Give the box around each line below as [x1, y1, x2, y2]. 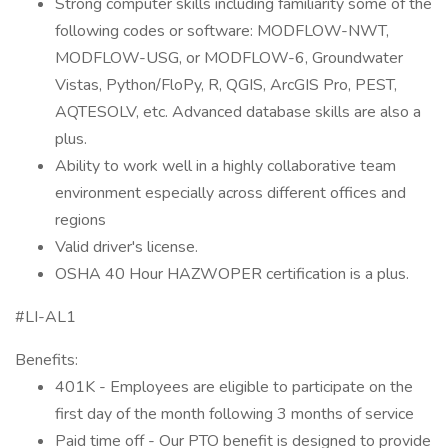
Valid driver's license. [55, 236, 198, 258]
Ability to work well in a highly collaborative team [55, 155, 396, 177]
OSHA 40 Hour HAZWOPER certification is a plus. [55, 263, 409, 285]
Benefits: [15, 349, 78, 371]
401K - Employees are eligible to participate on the [55, 376, 413, 398]
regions [55, 209, 106, 231]
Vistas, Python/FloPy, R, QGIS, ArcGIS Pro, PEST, [55, 74, 397, 96]
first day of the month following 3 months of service [55, 403, 414, 425]
